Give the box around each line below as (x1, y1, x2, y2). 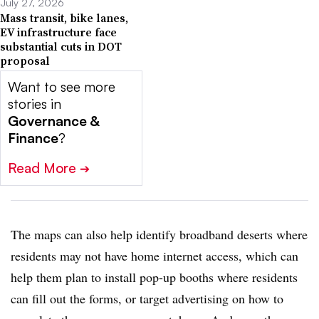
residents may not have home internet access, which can (11, 247, 298, 265)
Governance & (8, 113, 99, 130)
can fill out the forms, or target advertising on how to (11, 290, 283, 308)
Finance (8, 130, 58, 147)
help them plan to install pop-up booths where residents (11, 268, 298, 286)
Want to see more (8, 78, 115, 96)
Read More (8, 159, 80, 177)
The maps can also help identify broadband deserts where (11, 226, 308, 244)
